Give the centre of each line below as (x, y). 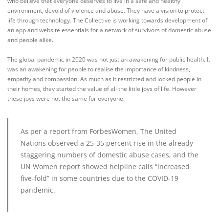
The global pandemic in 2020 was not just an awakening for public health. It (109, 60)
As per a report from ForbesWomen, (80, 131)
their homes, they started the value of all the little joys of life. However (102, 89)
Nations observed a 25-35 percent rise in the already (107, 143)
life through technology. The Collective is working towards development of (107, 21)
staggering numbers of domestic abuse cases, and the (109, 155)
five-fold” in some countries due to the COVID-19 (99, 178)
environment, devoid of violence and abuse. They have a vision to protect (106, 11)
